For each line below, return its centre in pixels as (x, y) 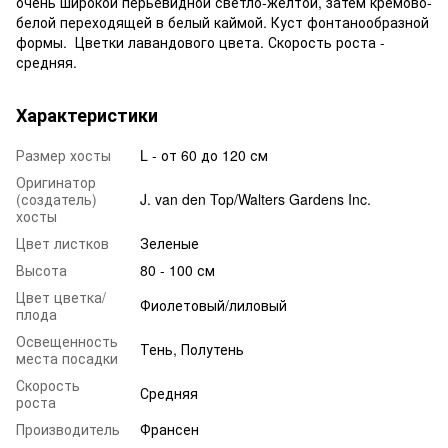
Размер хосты (63, 154)
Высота (41, 269)
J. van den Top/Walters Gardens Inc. (255, 198)
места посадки (67, 357)
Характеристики (87, 114)
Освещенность (67, 340)
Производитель (68, 428)
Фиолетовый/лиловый (213, 304)
